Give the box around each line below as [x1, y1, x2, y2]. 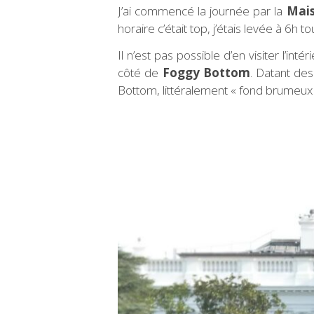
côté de [118, 64, 163, 81]
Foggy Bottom [162, 64, 250, 81]
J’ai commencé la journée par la [118, 2, 287, 19]
